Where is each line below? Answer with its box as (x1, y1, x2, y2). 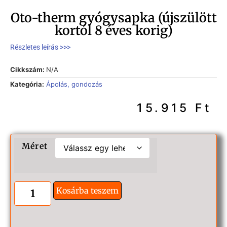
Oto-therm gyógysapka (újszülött (10, 9, 217, 26)
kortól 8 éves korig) (54, 22, 173, 39)
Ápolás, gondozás (46, 80, 102, 89)
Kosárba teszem (56, 185, 119, 196)
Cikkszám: (10, 65, 46, 74)
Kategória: (10, 80, 44, 89)
